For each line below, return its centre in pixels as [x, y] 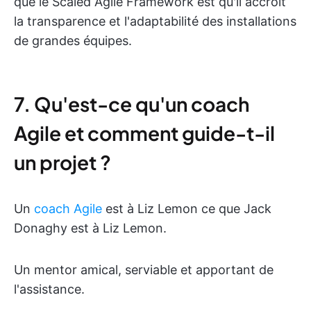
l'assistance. [49, 289]
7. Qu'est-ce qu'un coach [132, 104]
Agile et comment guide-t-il [144, 133]
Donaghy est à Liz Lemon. [90, 228]
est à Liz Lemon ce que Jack [187, 209]
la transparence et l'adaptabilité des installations [155, 21]
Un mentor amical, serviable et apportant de [144, 270]
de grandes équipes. [73, 41]
